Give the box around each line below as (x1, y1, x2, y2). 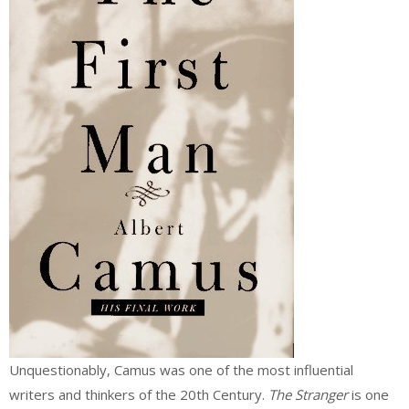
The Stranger (268, 384, 348, 404)
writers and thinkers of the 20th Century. (9, 384, 268, 404)
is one (348, 384, 389, 404)
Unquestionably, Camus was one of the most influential (9, 360, 353, 379)
